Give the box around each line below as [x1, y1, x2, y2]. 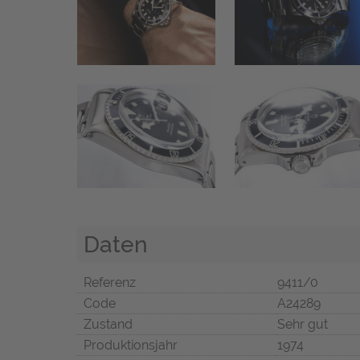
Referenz [84, 274, 136, 290]
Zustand [84, 316, 133, 332]
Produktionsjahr [84, 337, 178, 353]
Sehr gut [277, 316, 328, 332]
